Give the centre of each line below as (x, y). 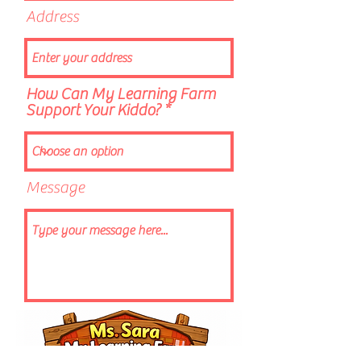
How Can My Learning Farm (121, 94)
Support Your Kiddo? (93, 110)
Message (55, 187)
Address (52, 17)
